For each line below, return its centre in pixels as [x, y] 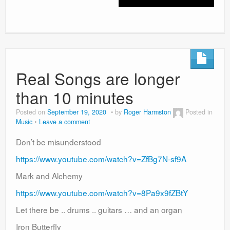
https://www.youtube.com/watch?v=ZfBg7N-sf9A [101, 159]
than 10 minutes [75, 98]
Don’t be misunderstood [59, 142]
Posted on [32, 112]
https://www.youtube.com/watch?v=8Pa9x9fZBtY [102, 193]
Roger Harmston [147, 112]
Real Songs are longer [98, 79]
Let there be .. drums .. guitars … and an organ [99, 210]
